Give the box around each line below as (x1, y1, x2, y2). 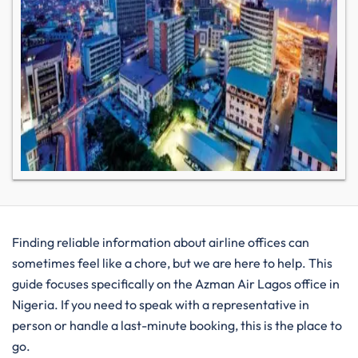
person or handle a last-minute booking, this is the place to (12, 317, 342, 333)
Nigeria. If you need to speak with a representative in (12, 296, 309, 312)
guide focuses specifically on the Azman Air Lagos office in (12, 276, 340, 292)
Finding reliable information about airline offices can (12, 234, 309, 250)
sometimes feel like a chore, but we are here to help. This (12, 255, 332, 271)
